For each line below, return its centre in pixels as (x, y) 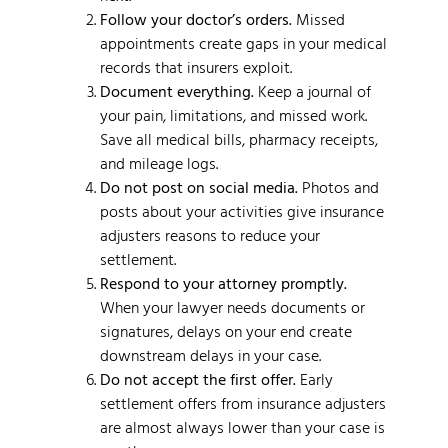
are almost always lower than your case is (242, 426)
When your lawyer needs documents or (232, 306)
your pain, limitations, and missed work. (233, 114)
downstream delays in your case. (210, 354)
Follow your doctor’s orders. (196, 18)
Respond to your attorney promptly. (223, 282)
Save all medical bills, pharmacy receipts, (239, 138)
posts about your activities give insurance (242, 210)
